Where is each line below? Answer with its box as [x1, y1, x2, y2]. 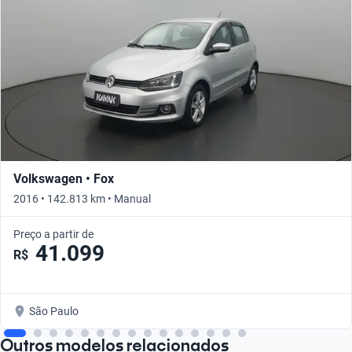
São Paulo [29, 305, 79, 318]
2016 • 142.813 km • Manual [13, 192, 151, 206]
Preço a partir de [13, 228, 93, 241]
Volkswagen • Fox [13, 171, 114, 187]
